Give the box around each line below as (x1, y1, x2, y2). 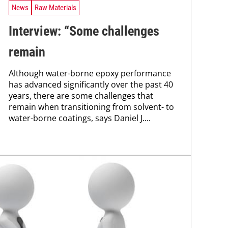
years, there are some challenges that (9, 90, 153, 102)
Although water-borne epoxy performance (9, 68, 171, 79)
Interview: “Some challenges (9, 23, 159, 39)
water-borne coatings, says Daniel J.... (9, 112, 151, 124)
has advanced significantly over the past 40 (9, 79, 173, 91)
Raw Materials (35, 3, 76, 12)
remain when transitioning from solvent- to (9, 101, 174, 113)
